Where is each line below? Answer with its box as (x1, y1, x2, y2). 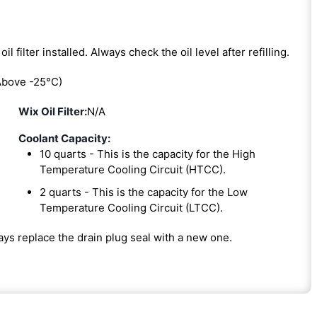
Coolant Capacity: (18, 131, 110, 145)
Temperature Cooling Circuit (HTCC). (39, 162, 226, 176)
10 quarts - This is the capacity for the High (39, 146, 255, 161)
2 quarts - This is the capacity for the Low (39, 185, 248, 199)
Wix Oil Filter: (18, 104, 87, 118)
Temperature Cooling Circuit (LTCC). (39, 200, 223, 214)
